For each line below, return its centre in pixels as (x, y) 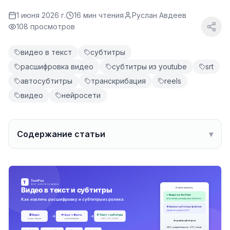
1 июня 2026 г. (41, 15)
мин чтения (102, 15)
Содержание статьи (61, 134)
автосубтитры (46, 81)
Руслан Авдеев (159, 15)
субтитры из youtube (149, 66)
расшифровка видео (57, 66)
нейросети (81, 95)
